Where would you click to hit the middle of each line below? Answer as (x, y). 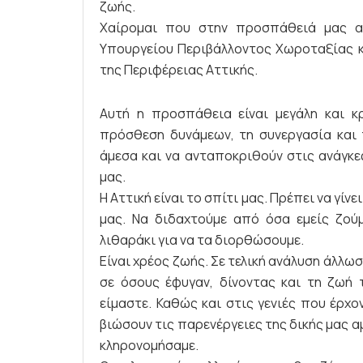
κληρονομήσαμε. (149, 345)
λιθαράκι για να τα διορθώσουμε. (202, 239)
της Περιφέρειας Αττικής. (179, 69)
